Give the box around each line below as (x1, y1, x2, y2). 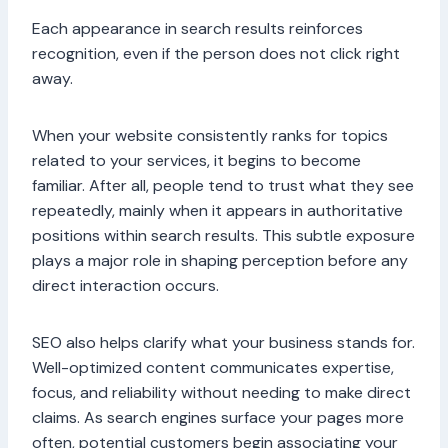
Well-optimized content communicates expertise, (32, 357, 394, 379)
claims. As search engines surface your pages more (32, 407, 404, 429)
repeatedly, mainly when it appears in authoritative (32, 200, 403, 222)
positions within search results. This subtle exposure (32, 225, 415, 247)
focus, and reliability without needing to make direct (32, 382, 411, 404)
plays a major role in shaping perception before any (32, 250, 408, 272)
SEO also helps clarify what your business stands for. (32, 332, 415, 354)
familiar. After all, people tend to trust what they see (32, 175, 414, 197)
